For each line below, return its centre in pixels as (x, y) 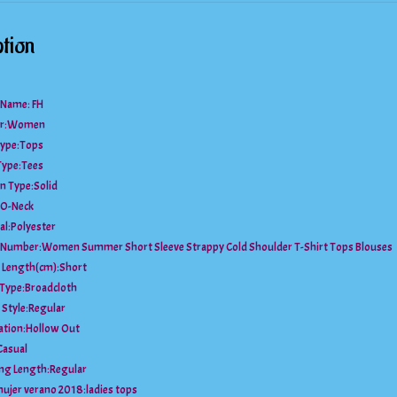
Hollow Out (53, 329)
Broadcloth (51, 288)
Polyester (33, 227)
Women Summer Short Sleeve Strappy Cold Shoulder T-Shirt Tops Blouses (217, 248)
